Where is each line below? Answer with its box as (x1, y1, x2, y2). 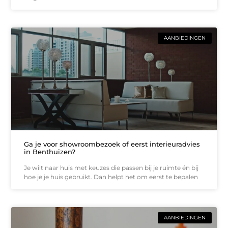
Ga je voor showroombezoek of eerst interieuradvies (24, 139, 201, 148)
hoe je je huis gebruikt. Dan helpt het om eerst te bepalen (24, 173, 198, 181)
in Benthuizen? (24, 147, 76, 156)
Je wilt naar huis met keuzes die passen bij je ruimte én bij (24, 163, 199, 172)
